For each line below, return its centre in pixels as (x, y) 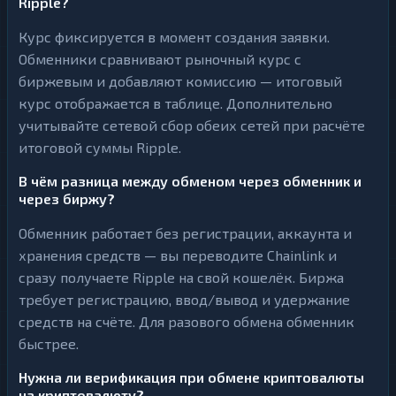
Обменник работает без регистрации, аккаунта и (185, 233)
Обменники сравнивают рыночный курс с (160, 59)
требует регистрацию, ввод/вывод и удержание (184, 299)
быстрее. (49, 343)
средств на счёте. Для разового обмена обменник (187, 321)
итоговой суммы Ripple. (100, 147)
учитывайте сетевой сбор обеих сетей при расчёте (192, 125)
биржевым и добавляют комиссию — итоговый (180, 81)
